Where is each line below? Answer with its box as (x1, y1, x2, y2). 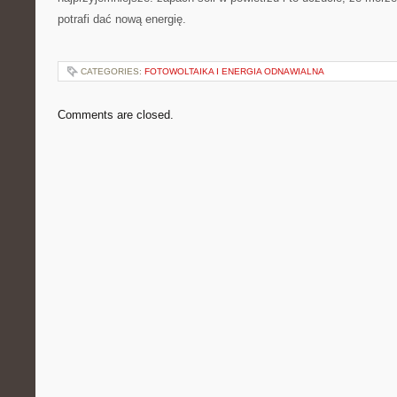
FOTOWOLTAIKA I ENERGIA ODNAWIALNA (144, 66, 324, 76)
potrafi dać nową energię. (58, 12, 186, 26)
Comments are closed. (58, 108, 174, 121)
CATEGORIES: (81, 66, 144, 76)
